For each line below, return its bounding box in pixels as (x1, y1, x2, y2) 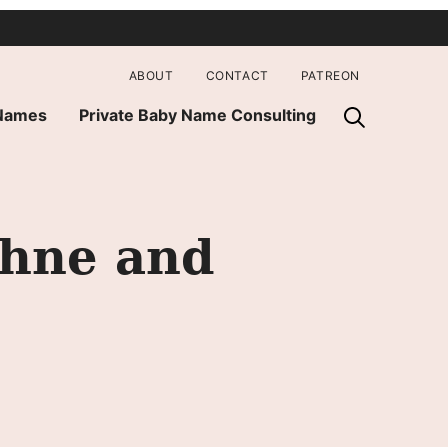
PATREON (300, 67, 360, 83)
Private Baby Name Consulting (79, 104, 316, 125)
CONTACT (205, 67, 269, 83)
